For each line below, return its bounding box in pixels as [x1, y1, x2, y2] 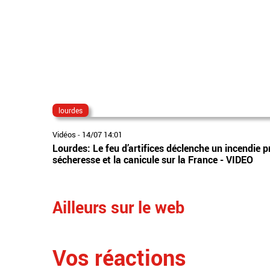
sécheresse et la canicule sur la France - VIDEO [52, 152, 253, 166]
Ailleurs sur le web [52, 195, 184, 218]
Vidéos [52, 128, 76, 140]
